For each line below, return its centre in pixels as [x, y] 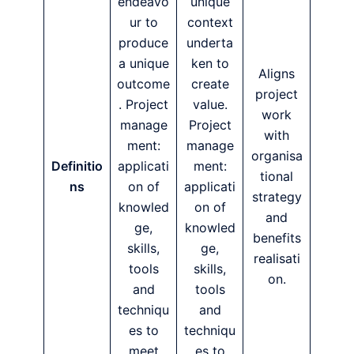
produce [143, 42]
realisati [277, 258]
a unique [143, 63]
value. [210, 104]
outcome [143, 83]
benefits [277, 237]
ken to [210, 63]
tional [277, 176]
